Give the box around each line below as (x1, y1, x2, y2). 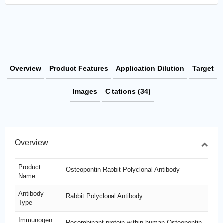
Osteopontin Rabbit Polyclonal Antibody (65, 166, 180, 174)
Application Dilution (115, 64, 184, 73)
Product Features (49, 64, 108, 73)
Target (192, 64, 214, 73)
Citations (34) (105, 87, 151, 96)
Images (72, 87, 97, 96)
